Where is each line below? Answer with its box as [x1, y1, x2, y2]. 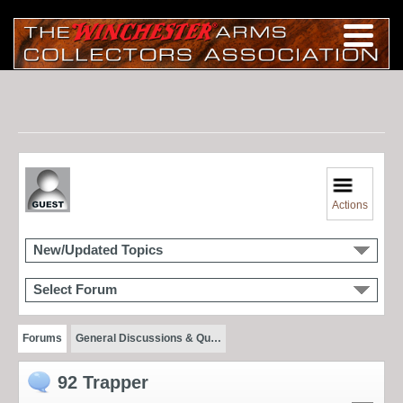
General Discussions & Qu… [75, 331, 221, 345]
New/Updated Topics [33, 242, 163, 257]
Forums [22, 331, 62, 345]
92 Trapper [58, 372, 148, 392]
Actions [332, 198, 369, 211]
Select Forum [33, 282, 117, 297]
